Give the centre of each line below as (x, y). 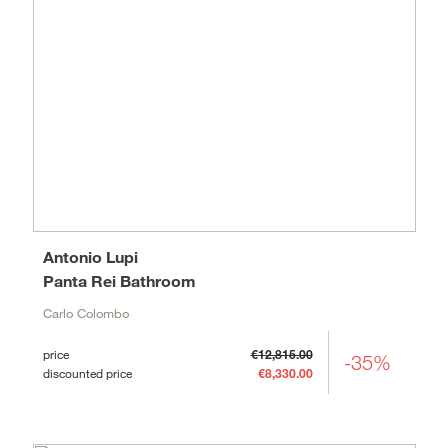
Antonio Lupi (90, 256)
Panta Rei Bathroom (119, 280)
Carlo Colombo (85, 312)
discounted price (87, 372)
